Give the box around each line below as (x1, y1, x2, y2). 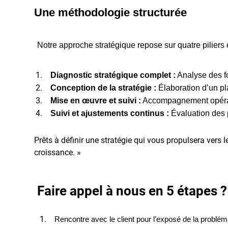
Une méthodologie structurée (34, 6, 187, 19)
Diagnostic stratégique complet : (50, 71, 176, 80)
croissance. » (34, 148, 81, 158)
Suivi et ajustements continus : (50, 109, 169, 118)
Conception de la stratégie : (50, 83, 156, 93)
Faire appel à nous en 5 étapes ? (34, 183, 227, 199)
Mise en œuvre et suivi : (50, 96, 141, 105)
